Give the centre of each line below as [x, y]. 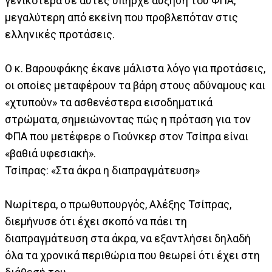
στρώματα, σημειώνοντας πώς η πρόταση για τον [128, 120]
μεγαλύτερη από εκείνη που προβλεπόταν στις [121, 18]
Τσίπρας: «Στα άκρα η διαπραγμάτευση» [102, 171]
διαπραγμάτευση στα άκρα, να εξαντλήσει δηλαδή [128, 239]
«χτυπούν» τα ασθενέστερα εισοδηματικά [109, 103]
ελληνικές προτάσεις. [60, 35]
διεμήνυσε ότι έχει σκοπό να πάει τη [96, 222]
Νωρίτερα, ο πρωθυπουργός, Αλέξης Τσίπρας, [118, 205]
